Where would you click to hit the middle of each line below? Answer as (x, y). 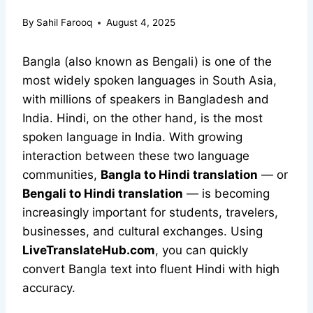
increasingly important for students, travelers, (150, 213)
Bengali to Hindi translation (103, 194)
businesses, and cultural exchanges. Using (143, 232)
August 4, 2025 (141, 23)
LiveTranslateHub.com (89, 250)
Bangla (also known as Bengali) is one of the (147, 62)
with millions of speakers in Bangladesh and (146, 100)
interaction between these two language (136, 156)
